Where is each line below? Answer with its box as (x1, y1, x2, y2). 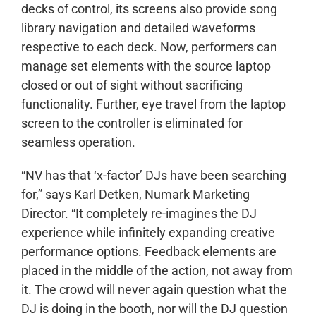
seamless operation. (21, 135, 135, 150)
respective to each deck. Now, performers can (21, 39, 277, 55)
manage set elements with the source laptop (21, 59, 271, 74)
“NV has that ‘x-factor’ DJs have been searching (21, 168, 286, 183)
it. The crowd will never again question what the (21, 282, 287, 298)
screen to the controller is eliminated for (21, 116, 243, 131)
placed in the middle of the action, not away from (21, 263, 293, 279)
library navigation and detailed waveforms (21, 20, 255, 36)
